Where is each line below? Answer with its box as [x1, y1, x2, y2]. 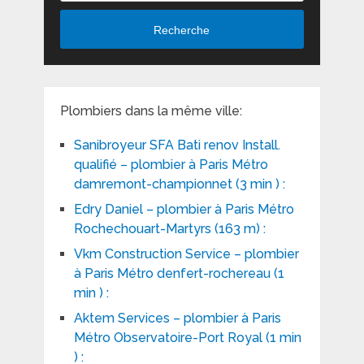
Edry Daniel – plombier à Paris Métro [73, 201, 294, 218]
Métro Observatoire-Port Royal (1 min [73, 330, 301, 346]
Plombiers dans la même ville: [59, 103, 242, 119]
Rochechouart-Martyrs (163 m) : [73, 221, 266, 237]
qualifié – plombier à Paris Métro [73, 157, 268, 173]
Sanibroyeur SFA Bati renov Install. [73, 137, 280, 154]
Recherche [154, 23, 210, 37]
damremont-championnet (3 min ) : [73, 176, 285, 193]
